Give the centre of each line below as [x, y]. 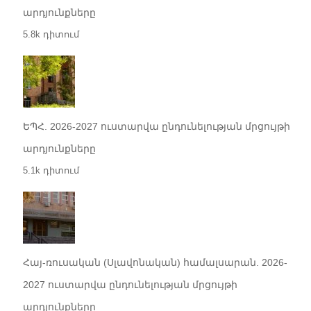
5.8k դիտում [51, 35]
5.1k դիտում [51, 171]
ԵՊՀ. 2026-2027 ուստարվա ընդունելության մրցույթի [156, 127]
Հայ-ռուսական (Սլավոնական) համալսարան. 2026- [155, 263]
